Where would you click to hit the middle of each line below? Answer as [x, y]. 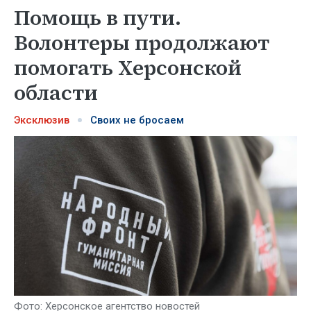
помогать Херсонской [128, 68]
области [56, 93]
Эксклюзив [42, 120]
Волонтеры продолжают [142, 43]
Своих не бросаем [137, 120]
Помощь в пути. [98, 18]
